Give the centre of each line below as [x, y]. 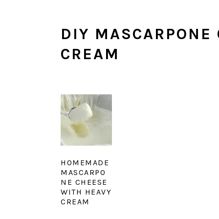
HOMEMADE [85, 162]
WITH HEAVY [86, 192]
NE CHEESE [84, 182]
